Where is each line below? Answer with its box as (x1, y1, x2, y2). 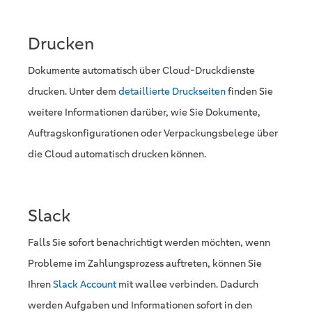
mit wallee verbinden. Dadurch (116, 278, 258, 290)
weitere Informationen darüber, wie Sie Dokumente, (28, 106, 260, 118)
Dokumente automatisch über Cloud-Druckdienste (28, 64, 255, 77)
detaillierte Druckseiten (118, 85, 226, 97)
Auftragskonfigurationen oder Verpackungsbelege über (28, 127, 278, 139)
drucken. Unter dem (28, 85, 118, 97)
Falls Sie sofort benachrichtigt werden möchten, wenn (28, 236, 270, 249)
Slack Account (53, 278, 116, 290)
